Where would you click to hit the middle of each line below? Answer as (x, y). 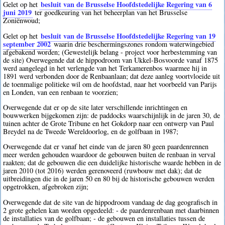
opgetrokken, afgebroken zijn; (46, 187)
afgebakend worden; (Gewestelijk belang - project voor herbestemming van (110, 52)
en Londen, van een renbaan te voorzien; (61, 92)
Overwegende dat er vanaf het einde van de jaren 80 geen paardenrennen (106, 147)
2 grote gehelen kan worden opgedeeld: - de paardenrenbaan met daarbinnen (111, 210)
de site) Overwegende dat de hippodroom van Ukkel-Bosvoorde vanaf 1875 (111, 60)
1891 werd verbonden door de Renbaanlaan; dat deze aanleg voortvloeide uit (112, 76)
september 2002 (27, 44)
